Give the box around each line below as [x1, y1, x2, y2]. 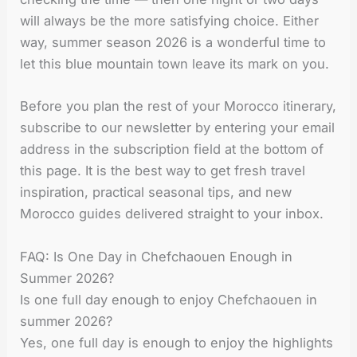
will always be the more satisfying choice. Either [20, 13, 320, 29]
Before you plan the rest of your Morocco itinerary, [20, 98, 337, 115]
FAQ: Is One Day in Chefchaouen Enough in [20, 248, 293, 265]
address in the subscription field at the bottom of [20, 141, 324, 158]
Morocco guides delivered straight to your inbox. [20, 206, 324, 222]
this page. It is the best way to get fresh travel [20, 163, 306, 179]
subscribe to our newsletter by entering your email [20, 120, 335, 136]
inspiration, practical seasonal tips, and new [20, 184, 292, 201]
